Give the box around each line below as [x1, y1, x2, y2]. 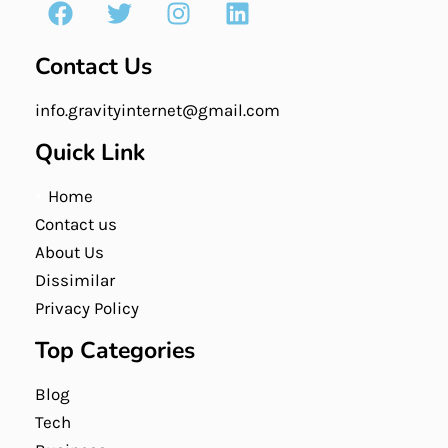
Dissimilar [35, 270, 115, 291]
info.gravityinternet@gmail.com [35, 100, 280, 121]
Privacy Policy [35, 298, 139, 319]
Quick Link [35, 137, 145, 169]
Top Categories [35, 335, 195, 367]
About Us [35, 242, 104, 263]
